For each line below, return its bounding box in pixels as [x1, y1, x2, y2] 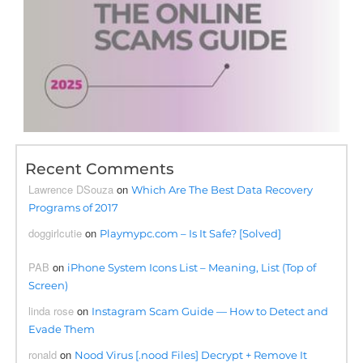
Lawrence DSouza [28, 181, 114, 197]
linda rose [28, 302, 75, 318]
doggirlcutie [28, 224, 83, 241]
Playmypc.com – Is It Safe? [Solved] [100, 226, 282, 240]
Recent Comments [25, 159, 175, 178]
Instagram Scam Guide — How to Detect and [92, 304, 329, 318]
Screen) [28, 278, 69, 292]
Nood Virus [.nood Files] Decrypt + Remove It [75, 348, 308, 361]
